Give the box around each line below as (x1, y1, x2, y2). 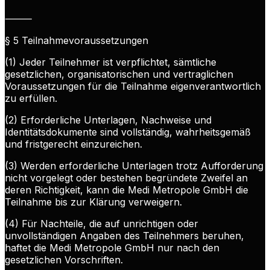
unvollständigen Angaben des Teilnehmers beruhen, (5, 230, 244, 242)
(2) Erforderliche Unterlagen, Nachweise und (5, 114, 212, 127)
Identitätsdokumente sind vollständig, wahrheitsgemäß (5, 126, 251, 139)
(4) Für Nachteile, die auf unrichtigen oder (5, 218, 198, 230)
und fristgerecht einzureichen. (5, 138, 142, 151)
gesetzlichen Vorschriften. (5, 254, 123, 266)
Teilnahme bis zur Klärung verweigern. (5, 196, 182, 209)
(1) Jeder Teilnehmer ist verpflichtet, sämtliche (5, 56, 216, 69)
